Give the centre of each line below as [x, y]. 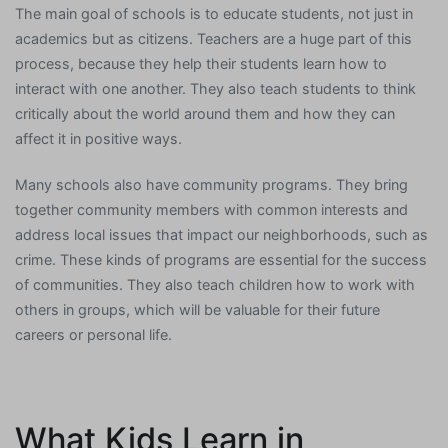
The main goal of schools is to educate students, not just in [214, 14]
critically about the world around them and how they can [205, 114]
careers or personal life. [93, 334]
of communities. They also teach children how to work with [215, 284]
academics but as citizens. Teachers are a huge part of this [213, 39]
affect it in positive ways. [98, 139]
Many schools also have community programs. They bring [211, 184]
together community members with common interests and [211, 209]
